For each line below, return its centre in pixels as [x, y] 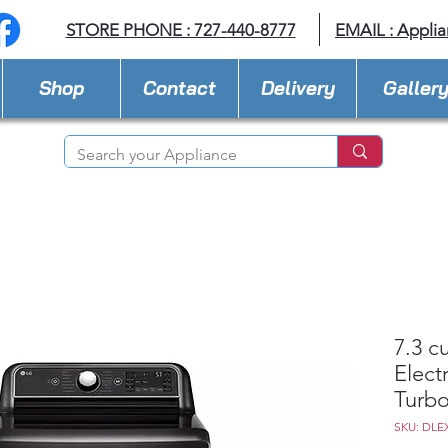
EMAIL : [366, 30]
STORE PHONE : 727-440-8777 [180, 30]
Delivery [297, 88]
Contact [179, 88]
